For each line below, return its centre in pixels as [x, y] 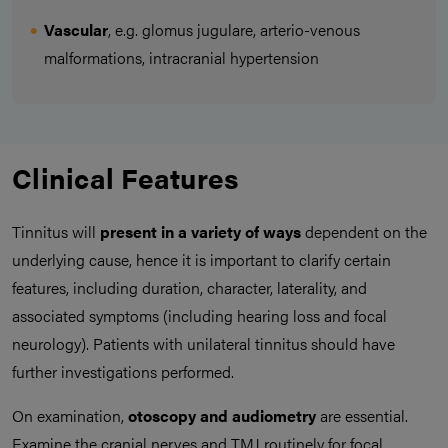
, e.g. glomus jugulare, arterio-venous [234, 30]
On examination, [70, 416]
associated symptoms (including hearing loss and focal [199, 316]
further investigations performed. [123, 372]
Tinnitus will [56, 232]
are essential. [364, 416]
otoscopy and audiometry [224, 416]
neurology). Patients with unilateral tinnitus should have [203, 344]
